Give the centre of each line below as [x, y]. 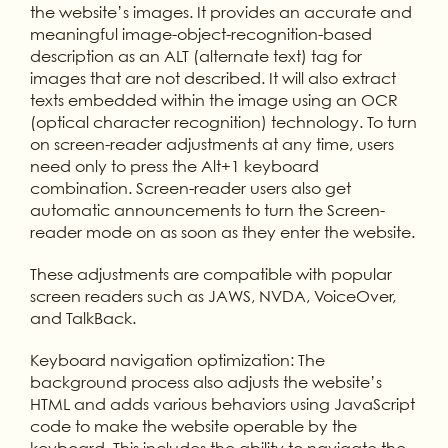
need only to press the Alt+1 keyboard [174, 165]
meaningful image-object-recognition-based [200, 33]
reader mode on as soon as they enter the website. [222, 231]
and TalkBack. [82, 317]
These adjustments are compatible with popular [210, 273]
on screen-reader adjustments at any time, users [211, 143]
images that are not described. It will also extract [212, 77]
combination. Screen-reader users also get [190, 187]
